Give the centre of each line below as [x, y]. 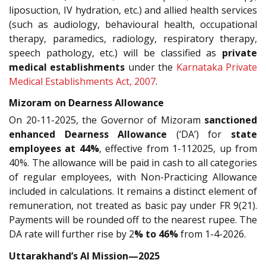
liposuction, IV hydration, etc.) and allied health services [133, 10]
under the [151, 67]
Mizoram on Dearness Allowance [86, 103]
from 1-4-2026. [212, 234]
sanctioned [231, 120]
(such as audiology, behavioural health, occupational [133, 24]
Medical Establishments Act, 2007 [82, 81]
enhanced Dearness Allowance [88, 134]
